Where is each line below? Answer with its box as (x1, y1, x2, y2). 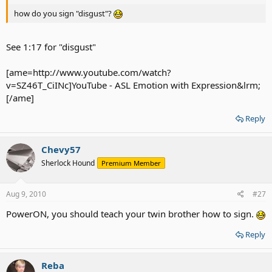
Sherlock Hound (41, 157, 95, 168)
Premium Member (101, 158, 161, 168)
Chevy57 (41, 143, 81, 155)
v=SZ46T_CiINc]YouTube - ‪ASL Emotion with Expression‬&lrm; (6, 78, 260, 91)
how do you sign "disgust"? (14, 8, 114, 19)
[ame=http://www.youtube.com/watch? (6, 66, 171, 78)
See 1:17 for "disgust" (6, 40, 96, 53)
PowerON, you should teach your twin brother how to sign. (6, 208, 256, 220)
